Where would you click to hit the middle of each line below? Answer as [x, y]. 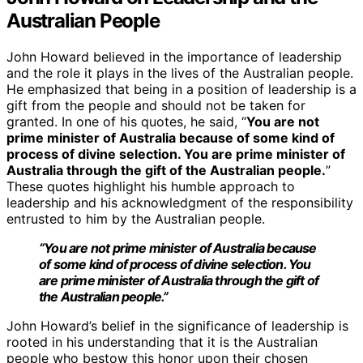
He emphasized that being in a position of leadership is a [181, 89]
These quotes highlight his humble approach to [151, 186]
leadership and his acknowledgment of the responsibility [180, 202]
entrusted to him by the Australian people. [136, 218]
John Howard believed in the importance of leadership [174, 56]
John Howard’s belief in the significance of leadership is [177, 325]
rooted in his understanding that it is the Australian [162, 342]
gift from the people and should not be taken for [156, 105]
